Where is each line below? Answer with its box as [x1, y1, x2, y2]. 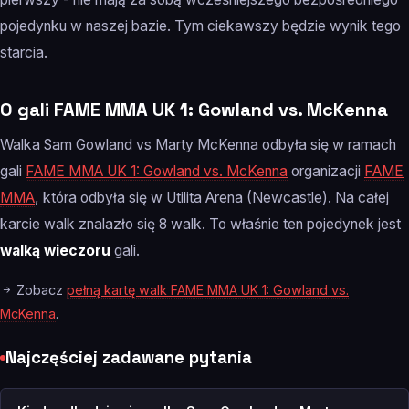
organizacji [288, 163, 364, 181]
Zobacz [13, 282, 67, 299]
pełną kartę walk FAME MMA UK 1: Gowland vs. [67, 282, 349, 299]
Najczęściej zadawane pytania [5, 347, 252, 369]
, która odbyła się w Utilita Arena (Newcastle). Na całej [35, 189, 389, 207]
